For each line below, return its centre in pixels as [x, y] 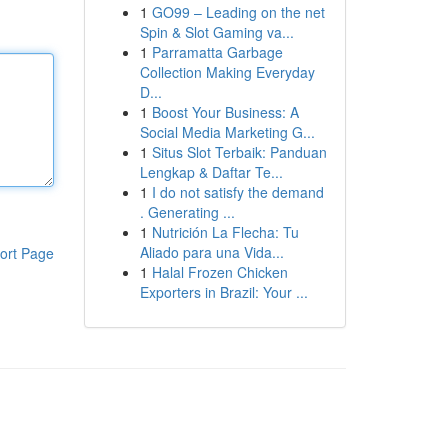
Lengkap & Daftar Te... [211, 172]
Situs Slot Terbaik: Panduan [239, 152]
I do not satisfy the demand [237, 192]
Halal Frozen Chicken [219, 272]
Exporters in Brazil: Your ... [223, 292]
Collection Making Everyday [227, 72]
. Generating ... [187, 212]
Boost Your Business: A [225, 112]
